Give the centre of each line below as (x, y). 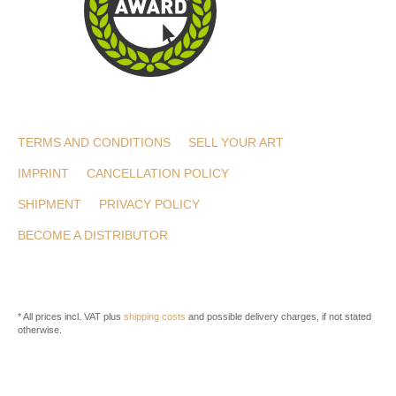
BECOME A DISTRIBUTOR (93, 235)
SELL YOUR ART (236, 142)
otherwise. (40, 330)
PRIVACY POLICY (149, 204)
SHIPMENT (49, 204)
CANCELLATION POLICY (158, 173)
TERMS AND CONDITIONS (94, 142)
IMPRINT (43, 173)
